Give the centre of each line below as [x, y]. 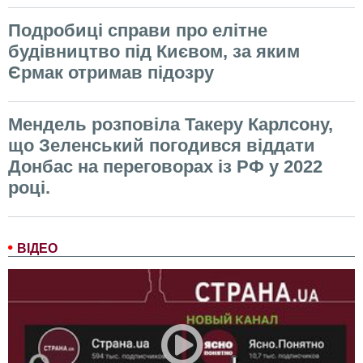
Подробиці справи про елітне [138, 31]
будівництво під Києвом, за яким [154, 52]
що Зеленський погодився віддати [162, 146]
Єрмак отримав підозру [111, 73]
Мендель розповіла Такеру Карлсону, [171, 125]
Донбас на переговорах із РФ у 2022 [165, 167]
